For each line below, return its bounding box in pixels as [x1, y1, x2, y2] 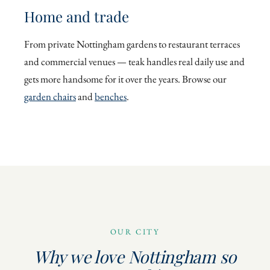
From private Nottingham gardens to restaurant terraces [24, 37, 240, 51]
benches [95, 90, 127, 104]
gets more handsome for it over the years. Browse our [24, 72, 227, 86]
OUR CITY [110, 227, 160, 237]
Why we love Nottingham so [34, 245, 236, 268]
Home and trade [24, 7, 129, 27]
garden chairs [24, 90, 76, 104]
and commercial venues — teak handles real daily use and [24, 55, 245, 69]
